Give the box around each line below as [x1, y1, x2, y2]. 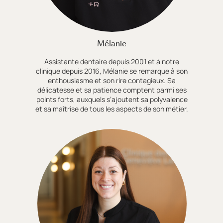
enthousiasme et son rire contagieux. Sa [48, 75, 176, 85]
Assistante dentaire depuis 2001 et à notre [44, 56, 180, 66]
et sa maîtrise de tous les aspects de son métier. [35, 104, 189, 113]
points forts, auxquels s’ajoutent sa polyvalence [36, 94, 188, 104]
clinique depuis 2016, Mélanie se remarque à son [36, 66, 188, 76]
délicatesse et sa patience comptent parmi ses [37, 85, 187, 95]
